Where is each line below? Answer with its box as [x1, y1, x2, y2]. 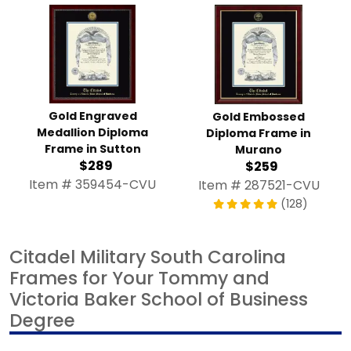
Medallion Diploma [37, 125, 148, 141]
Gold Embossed [212, 109, 305, 125]
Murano [235, 142, 282, 158]
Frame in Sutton [44, 141, 141, 157]
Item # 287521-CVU [197, 176, 320, 195]
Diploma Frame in [206, 125, 311, 142]
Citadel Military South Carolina [9, 244, 286, 270]
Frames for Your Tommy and [9, 266, 270, 291]
